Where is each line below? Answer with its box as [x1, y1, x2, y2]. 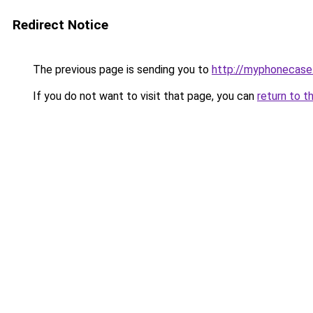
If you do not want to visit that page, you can [30, 89, 257, 103]
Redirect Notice [13, 17, 108, 33]
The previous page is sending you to [30, 63, 212, 76]
